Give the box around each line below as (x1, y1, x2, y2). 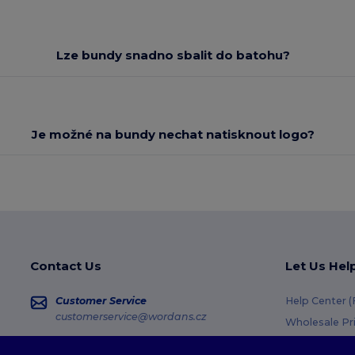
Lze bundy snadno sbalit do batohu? (56, 48, 291, 63)
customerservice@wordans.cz (55, 310, 208, 323)
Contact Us (30, 258, 102, 274)
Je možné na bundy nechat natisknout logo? (32, 126, 315, 142)
